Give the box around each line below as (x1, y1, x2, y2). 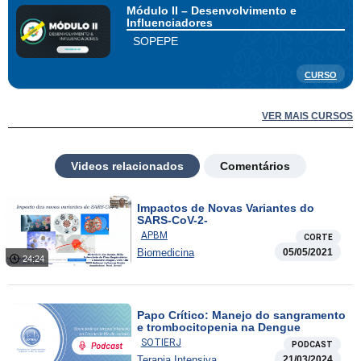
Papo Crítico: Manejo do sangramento (136, 309, 346, 322)
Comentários (220, 159, 290, 172)
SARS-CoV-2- (136, 213, 208, 226)
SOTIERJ (140, 337, 181, 349)
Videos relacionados (71, 159, 184, 172)
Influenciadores (126, 16, 213, 30)
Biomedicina (136, 246, 194, 259)
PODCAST (291, 340, 333, 350)
